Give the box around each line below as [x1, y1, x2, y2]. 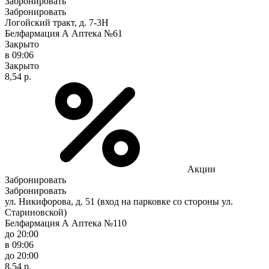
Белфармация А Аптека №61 [5, 28, 122, 38]
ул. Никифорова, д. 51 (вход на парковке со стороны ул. [5, 196, 233, 207]
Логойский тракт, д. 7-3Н [5, 17, 109, 28]
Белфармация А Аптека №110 [5, 217, 127, 228]
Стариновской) [5, 207, 67, 217]
